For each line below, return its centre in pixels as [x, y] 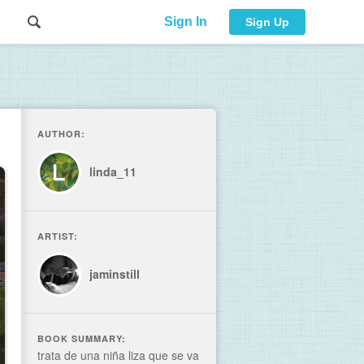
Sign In [185, 22]
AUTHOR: [61, 134]
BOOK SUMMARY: [82, 338]
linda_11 [113, 171]
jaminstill [115, 274]
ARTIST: [58, 236]
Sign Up [267, 22]
